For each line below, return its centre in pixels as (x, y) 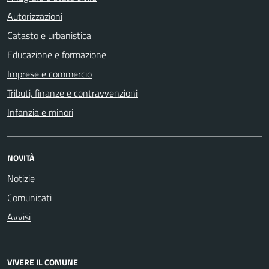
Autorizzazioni (35, 16)
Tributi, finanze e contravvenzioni (72, 93)
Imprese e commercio (50, 74)
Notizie (21, 178)
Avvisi (19, 216)
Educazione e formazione (57, 54)
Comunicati (29, 197)
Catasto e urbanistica (49, 35)
